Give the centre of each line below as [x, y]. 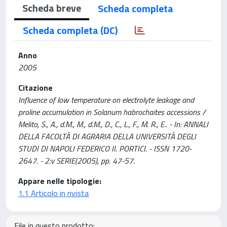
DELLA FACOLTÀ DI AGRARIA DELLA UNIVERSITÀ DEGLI [107, 136]
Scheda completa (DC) [70, 30]
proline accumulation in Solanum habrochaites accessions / [112, 112]
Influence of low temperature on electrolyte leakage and [106, 100]
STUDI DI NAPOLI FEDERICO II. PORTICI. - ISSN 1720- [105, 148]
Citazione [35, 88]
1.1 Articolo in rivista [53, 193]
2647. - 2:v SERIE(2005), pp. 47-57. [77, 161]
